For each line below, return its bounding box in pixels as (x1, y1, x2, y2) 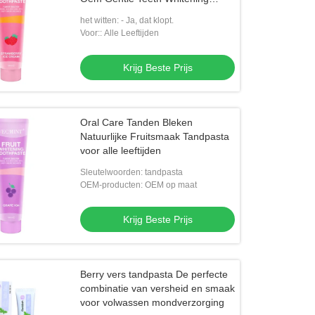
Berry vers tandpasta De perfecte (80, 269, 229, 280)
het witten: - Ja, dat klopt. (80, 15, 174, 25)
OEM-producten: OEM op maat (80, 180, 198, 190)
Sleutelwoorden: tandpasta (80, 167, 184, 177)
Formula (80, 7, 118, 18)
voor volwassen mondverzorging (80, 297, 225, 308)
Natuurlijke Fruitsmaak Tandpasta (80, 131, 230, 142)
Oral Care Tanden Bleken (80, 117, 193, 128)
